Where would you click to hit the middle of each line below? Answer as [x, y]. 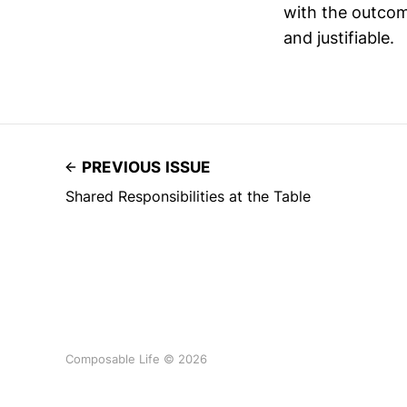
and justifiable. [339, 37]
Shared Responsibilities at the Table [188, 196]
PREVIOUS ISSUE [146, 167]
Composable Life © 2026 [136, 359]
